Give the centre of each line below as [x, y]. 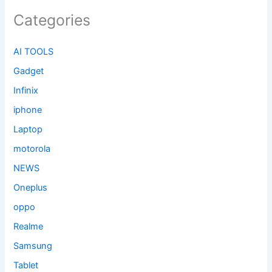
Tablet [26, 265]
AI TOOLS [34, 52]
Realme [29, 226]
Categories [52, 20]
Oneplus [31, 187]
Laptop [28, 130]
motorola [32, 149]
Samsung [33, 246]
